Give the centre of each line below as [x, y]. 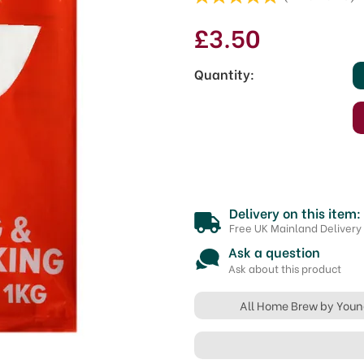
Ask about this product [285, 268]
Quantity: [224, 74]
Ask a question [274, 251]
